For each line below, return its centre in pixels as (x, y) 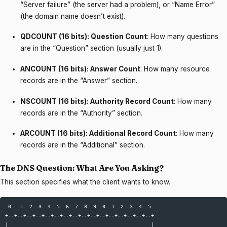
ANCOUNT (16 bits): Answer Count (80, 69)
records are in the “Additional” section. (83, 145)
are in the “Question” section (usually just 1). (91, 48)
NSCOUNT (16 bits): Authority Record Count (97, 101)
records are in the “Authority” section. (81, 113)
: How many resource (175, 69)
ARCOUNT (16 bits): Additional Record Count (98, 134)
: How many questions (183, 37)
